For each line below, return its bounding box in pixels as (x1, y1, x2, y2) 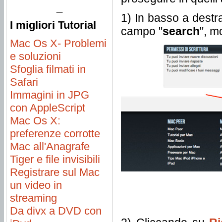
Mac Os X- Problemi (10, 37, 107, 50)
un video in (10, 179, 62, 191)
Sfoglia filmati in (10, 63, 86, 75)
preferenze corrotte (10, 127, 100, 140)
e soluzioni (10, 50, 61, 62)
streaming (10, 192, 57, 204)
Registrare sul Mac (10, 166, 100, 178)
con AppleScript (10, 102, 85, 114)
